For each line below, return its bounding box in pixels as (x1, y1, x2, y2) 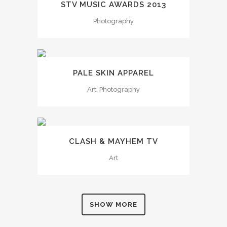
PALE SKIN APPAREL (73, 68, 154, 78)
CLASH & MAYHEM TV (69, 137, 158, 146)
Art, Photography (87, 85, 140, 93)
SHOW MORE (90, 201, 137, 209)
